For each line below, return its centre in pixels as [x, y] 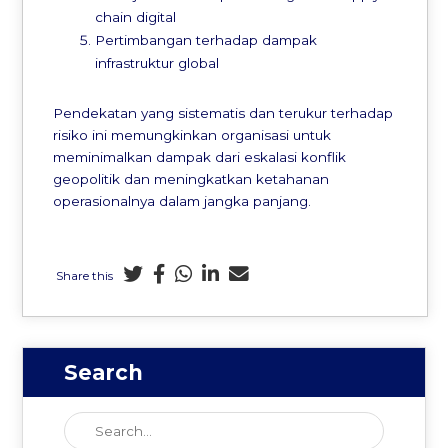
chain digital [135, 16]
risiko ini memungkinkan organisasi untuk [192, 135]
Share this [85, 275]
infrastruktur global [156, 62]
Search [103, 373]
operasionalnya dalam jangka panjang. [182, 201]
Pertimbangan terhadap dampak [205, 39]
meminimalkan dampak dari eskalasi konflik [200, 157]
